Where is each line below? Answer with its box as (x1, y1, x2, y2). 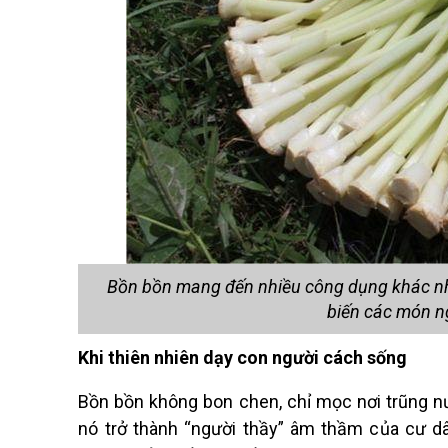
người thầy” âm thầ (191, 418, 348, 440)
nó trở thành (78, 418, 185, 440)
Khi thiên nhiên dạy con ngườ (78, 347, 315, 369)
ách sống (333, 347, 408, 369)
